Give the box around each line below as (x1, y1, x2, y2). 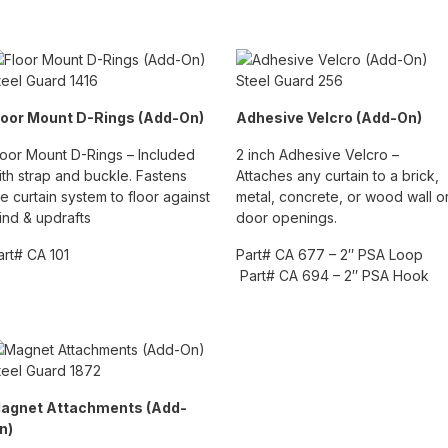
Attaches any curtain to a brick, (236, 167, 439, 185)
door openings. (236, 209, 337, 227)
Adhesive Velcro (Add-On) (236, 109, 422, 127)
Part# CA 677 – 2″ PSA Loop (236, 246, 435, 264)
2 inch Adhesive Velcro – (236, 146, 399, 164)
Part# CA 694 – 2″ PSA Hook (236, 267, 429, 285)
